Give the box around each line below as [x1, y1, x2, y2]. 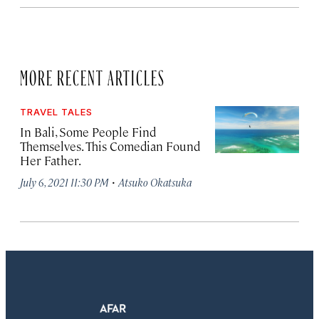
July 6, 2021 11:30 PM [20, 175, 109, 189]
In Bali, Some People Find [20, 124, 156, 140]
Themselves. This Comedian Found [20, 138, 200, 154]
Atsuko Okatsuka [118, 175, 192, 189]
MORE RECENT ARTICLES [20, 69, 165, 80]
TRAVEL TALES [20, 106, 93, 117]
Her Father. [20, 152, 81, 168]
